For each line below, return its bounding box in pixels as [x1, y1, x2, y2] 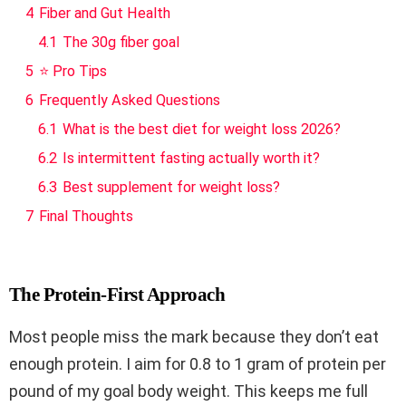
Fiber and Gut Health [39, 5, 170, 23]
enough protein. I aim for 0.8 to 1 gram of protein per [9, 354, 386, 374]
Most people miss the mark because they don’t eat [9, 327, 379, 347]
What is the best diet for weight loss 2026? [63, 121, 341, 139]
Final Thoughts [39, 208, 133, 226]
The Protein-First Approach [9, 284, 226, 306]
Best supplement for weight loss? [63, 179, 280, 197]
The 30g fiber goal [63, 34, 179, 52]
